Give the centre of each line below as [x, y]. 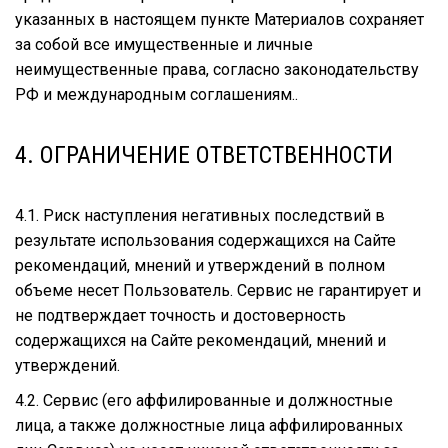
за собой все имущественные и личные [164, 44]
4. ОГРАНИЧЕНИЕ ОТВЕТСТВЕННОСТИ [204, 154]
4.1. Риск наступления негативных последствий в [200, 215]
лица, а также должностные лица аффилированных [209, 425]
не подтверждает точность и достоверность [180, 315]
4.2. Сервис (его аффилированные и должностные [204, 400]
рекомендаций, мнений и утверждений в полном [200, 265]
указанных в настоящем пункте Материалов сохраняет [219, 19]
